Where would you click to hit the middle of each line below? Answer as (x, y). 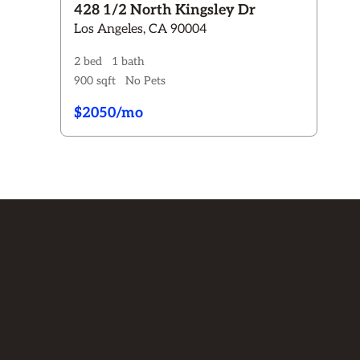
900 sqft (94, 81)
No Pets (145, 81)
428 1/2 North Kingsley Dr (164, 10)
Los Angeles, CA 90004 (140, 29)
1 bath (128, 61)
